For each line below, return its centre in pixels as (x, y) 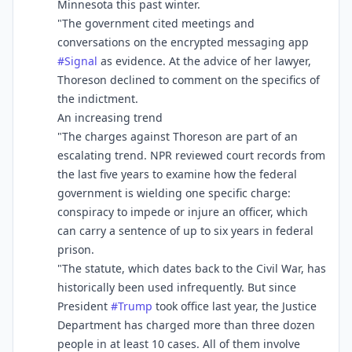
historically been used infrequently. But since (177, 287)
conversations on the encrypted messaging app (183, 42)
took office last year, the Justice (235, 306)
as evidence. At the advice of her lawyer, (204, 61)
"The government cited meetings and (156, 23)
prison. (76, 249)
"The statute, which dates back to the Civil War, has (192, 268)
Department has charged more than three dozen (186, 325)
